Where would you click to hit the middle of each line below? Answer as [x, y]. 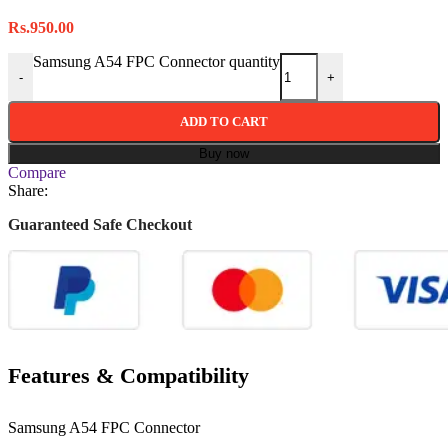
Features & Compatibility [128, 376]
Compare [37, 173]
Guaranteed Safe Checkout [100, 225]
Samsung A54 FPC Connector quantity [156, 62]
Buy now [224, 154]
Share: [28, 191]
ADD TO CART [224, 122]
